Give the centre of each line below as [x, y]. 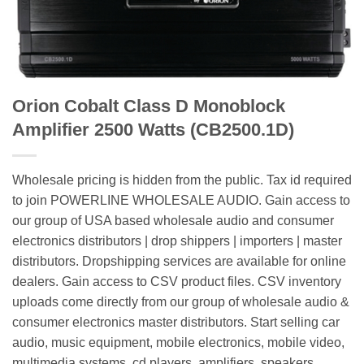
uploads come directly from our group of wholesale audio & [181, 301]
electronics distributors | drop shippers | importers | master [177, 240]
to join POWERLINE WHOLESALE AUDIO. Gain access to [181, 200]
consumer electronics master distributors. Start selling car [176, 322]
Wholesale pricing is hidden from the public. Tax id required [182, 180]
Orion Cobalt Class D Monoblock [149, 106]
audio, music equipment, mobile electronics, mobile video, [178, 342]
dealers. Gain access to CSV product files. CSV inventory [177, 281]
